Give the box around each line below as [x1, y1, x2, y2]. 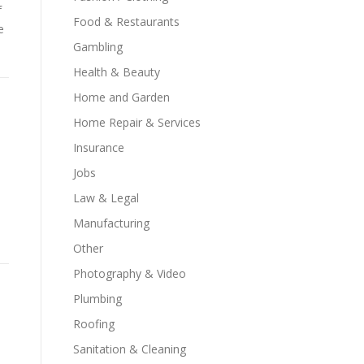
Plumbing [73, 291, 122, 306]
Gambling [73, 39, 123, 54]
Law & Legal [73, 190, 139, 206]
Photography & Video [73, 266, 186, 281]
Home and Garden [73, 89, 170, 105]
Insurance [73, 140, 124, 155]
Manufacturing [73, 215, 149, 231]
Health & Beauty [73, 64, 160, 80]
